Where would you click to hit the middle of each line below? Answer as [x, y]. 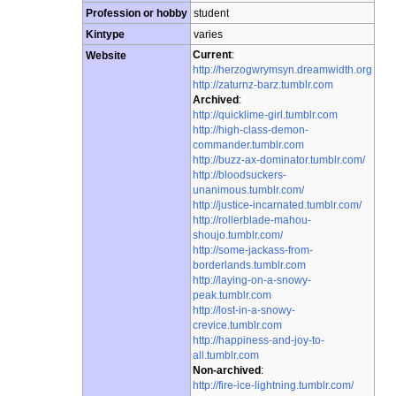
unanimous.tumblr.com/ [248, 189]
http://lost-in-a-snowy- [244, 309]
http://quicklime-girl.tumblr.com [265, 114]
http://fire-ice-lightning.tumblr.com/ [273, 385]
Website [106, 55]
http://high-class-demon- [251, 129]
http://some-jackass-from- [253, 249]
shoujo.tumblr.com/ [238, 234]
